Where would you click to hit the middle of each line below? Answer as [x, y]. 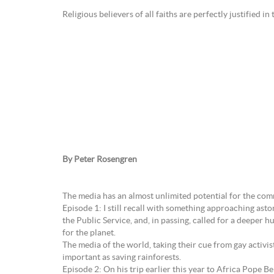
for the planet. [89, 233]
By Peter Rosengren [100, 160]
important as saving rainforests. [122, 257]
